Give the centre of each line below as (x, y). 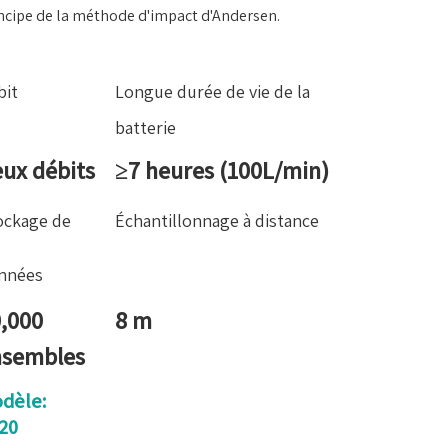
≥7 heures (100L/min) (221, 170)
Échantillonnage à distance (216, 220)
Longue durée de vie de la (212, 91)
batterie (145, 127)
